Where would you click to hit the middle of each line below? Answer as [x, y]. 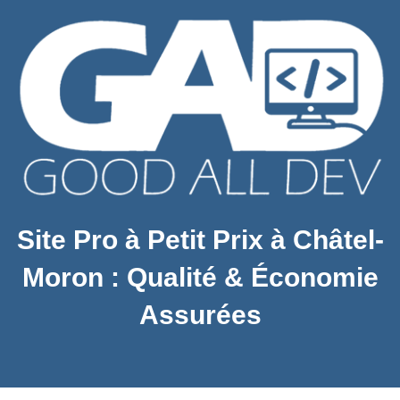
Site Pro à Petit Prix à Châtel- [200, 240]
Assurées [200, 315]
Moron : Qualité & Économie [200, 278]
